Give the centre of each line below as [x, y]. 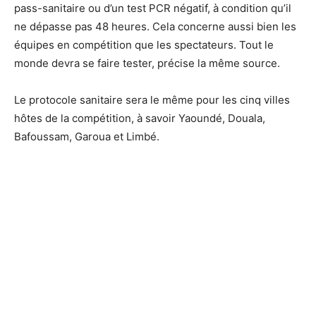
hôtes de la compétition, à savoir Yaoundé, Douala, [140, 118]
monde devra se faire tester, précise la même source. [147, 63]
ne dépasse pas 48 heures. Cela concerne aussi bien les [155, 26]
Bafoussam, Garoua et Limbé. [87, 136]
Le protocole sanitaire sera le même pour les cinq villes [152, 99]
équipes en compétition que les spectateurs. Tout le [144, 44]
